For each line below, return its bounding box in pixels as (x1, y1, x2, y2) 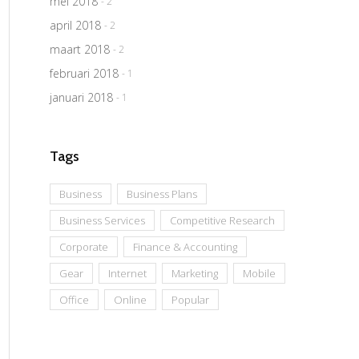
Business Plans (127, 187, 197, 202)
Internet (108, 266, 147, 281)
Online (114, 292, 147, 308)
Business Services (59, 213, 145, 228)
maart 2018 (50, 42, 110, 58)
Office (59, 292, 89, 308)
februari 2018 (50, 66, 119, 82)
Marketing (171, 266, 218, 281)
